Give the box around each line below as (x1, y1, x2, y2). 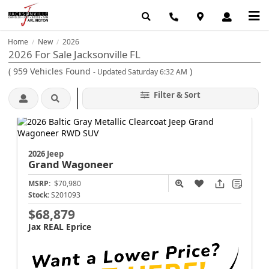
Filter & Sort (151, 89, 201, 101)
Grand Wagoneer (28, 157, 113, 171)
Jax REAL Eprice (28, 220, 91, 232)
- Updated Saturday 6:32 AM (93, 67, 187, 77)
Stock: (28, 189, 49, 200)
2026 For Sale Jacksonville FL (8, 47, 141, 61)
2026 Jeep (28, 148, 64, 159)
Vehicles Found (28, 65, 93, 77)
